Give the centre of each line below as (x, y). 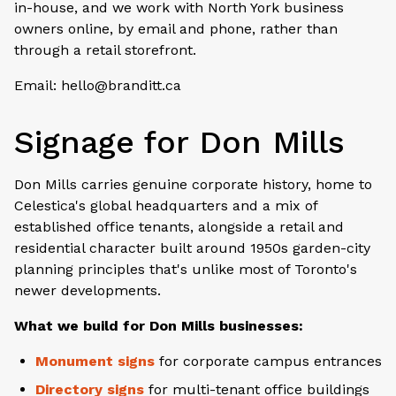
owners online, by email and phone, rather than (176, 28)
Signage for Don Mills (179, 142)
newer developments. (88, 290)
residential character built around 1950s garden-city (192, 247)
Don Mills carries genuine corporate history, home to (193, 184)
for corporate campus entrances (268, 361)
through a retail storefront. (105, 49)
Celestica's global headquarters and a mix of (166, 205)
